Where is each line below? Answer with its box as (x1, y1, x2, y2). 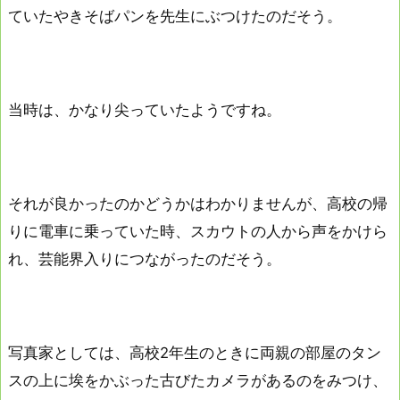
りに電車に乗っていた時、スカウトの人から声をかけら (8, 222, 387, 241)
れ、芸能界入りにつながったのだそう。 (8, 250, 281, 269)
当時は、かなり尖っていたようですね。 (8, 100, 281, 119)
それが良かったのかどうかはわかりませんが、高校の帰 (8, 195, 387, 213)
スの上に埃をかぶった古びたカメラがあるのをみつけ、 (8, 371, 387, 390)
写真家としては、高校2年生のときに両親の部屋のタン (8, 344, 381, 362)
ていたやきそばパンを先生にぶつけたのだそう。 (8, 6, 342, 25)
